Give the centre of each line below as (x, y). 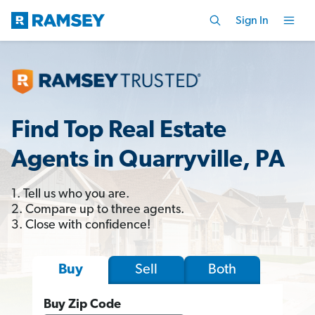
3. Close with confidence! (81, 225)
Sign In (252, 21)
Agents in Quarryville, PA (148, 160)
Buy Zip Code (82, 304)
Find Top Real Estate (119, 131)
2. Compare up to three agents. (98, 210)
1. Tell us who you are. (70, 194)
